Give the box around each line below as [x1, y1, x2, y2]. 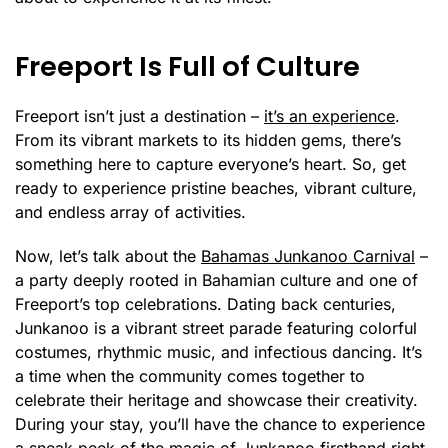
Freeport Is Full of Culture [15, 47, 360, 87]
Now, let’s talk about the [15, 246, 201, 267]
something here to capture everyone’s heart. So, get [15, 154, 406, 175]
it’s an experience [264, 106, 395, 127]
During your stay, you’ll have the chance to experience [15, 414, 425, 435]
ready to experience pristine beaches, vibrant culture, [15, 178, 417, 199]
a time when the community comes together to [15, 366, 365, 387]
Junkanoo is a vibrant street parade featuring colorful [15, 318, 417, 339]
